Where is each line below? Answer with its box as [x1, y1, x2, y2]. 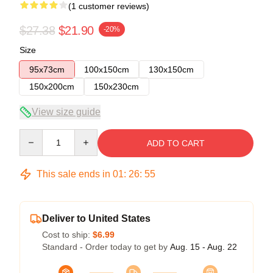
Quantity [19, 129, 51, 140]
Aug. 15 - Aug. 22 [170, 241, 237, 252]
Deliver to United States [42, 213, 151, 224]
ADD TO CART [146, 138, 205, 148]
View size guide [32, 106, 101, 117]
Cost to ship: [42, 229, 93, 239]
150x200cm [29, 81, 74, 91]
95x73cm [29, 64, 65, 74]
